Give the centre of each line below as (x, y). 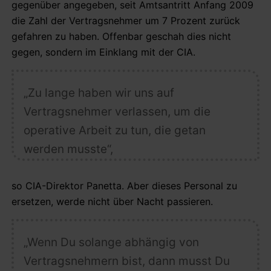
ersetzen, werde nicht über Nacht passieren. (112, 201)
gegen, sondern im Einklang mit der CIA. (103, 52)
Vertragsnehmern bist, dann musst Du (126, 261)
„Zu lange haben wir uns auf (99, 93)
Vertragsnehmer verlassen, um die (117, 111)
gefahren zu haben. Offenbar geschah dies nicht (121, 36)
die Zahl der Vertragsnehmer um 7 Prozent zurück (126, 20)
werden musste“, (68, 149)
